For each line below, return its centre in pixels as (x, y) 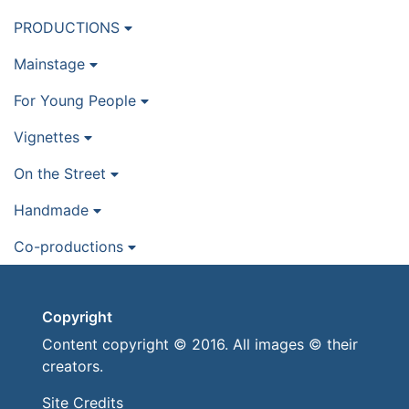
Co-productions (71, 247)
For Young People (77, 101)
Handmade (53, 210)
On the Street (62, 174)
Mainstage (52, 64)
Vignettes (49, 137)
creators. (73, 367)
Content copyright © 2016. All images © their (200, 345)
